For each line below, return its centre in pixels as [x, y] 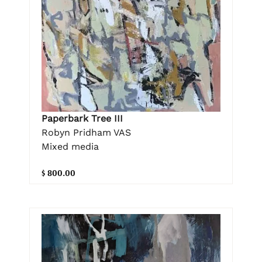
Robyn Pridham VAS [86, 132]
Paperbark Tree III [82, 118]
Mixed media [70, 146]
